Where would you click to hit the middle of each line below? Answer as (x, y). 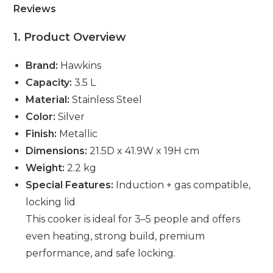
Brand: (42, 65)
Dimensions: (57, 151)
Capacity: (49, 82)
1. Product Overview (70, 37)
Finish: (41, 133)
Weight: (45, 168)
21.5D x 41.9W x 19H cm (144, 151)
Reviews (35, 9)
